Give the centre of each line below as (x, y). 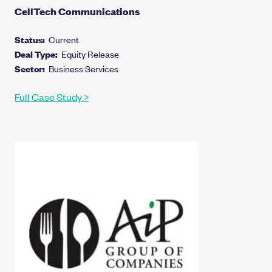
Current (64, 39)
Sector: (32, 68)
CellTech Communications (77, 11)
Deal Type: (38, 53)
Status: (32, 39)
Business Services (83, 68)
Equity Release (90, 53)
